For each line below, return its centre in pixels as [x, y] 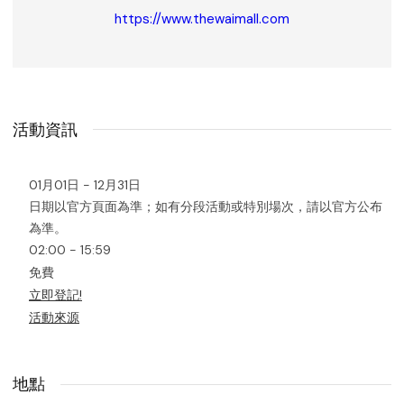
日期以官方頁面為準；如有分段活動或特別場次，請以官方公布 [206, 206]
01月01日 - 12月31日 [85, 184]
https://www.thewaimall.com [202, 18]
